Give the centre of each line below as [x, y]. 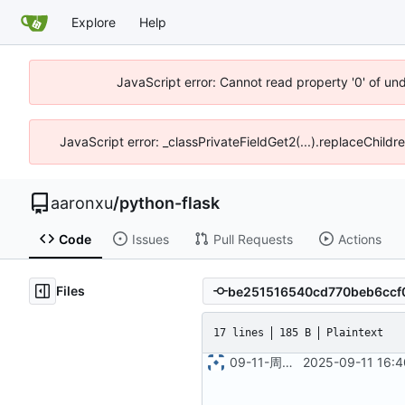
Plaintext [355, 332]
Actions [359, 239]
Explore [94, 22]
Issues [150, 239]
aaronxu [82, 203]
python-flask [170, 203]
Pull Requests [253, 239]
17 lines [239, 332]
